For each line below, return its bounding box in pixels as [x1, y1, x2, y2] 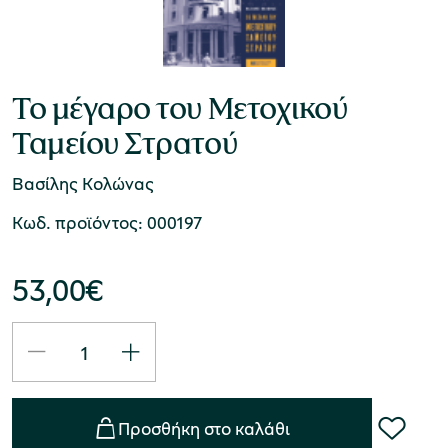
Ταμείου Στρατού [12, 124, 238, 163]
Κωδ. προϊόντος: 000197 [12, 210, 202, 235]
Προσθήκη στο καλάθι [118, 416, 290, 441]
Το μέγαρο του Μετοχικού [12, 89, 348, 128]
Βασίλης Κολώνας [12, 171, 154, 196]
